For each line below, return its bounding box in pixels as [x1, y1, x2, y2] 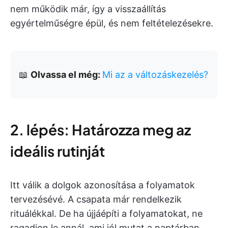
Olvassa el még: [31, 69, 102, 80]
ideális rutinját [10, 142, 105, 160]
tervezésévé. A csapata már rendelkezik [10, 194, 182, 205]
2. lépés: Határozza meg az [10, 121, 191, 138]
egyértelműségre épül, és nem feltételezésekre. [10, 18, 213, 28]
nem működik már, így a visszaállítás [10, 4, 166, 14]
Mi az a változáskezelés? [102, 69, 208, 80]
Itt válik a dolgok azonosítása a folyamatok [10, 180, 195, 190]
